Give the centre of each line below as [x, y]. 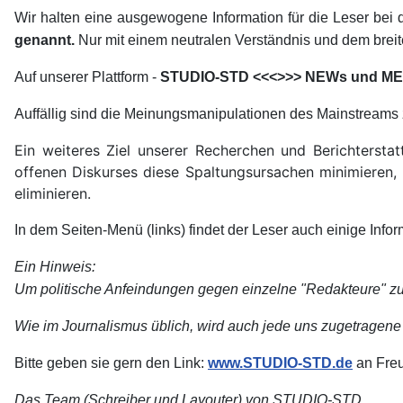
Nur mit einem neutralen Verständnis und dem [224, 40]
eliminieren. [53, 194]
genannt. [45, 40]
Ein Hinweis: [55, 267]
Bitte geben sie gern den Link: [111, 363]
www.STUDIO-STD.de [280, 363]
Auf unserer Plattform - [87, 77]
